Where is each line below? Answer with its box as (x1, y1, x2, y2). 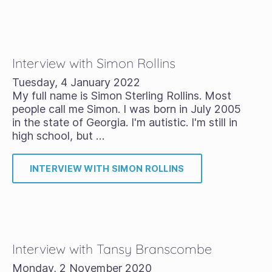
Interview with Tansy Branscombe (12, 240, 212, 257)
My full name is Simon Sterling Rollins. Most (12, 89, 231, 102)
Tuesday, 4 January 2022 (12, 76, 140, 89)
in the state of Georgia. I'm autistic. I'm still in (12, 116, 237, 129)
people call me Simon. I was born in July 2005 (12, 103, 241, 115)
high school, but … (12, 129, 104, 142)
